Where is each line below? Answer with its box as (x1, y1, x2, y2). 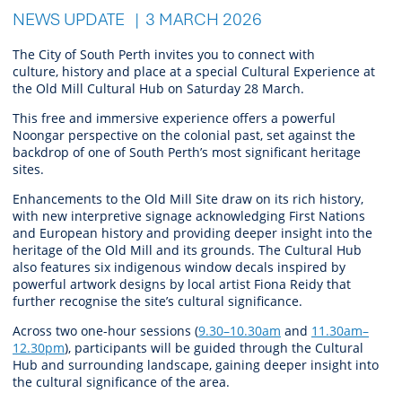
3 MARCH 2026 (145, 6, 262, 31)
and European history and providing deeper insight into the (13, 223, 372, 241)
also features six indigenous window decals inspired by (13, 258, 345, 275)
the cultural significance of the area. (13, 372, 230, 390)
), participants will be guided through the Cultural (65, 338, 363, 356)
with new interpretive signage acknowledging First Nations (13, 206, 365, 224)
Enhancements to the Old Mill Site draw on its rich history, (13, 189, 363, 207)
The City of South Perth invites (13, 45, 197, 63)
